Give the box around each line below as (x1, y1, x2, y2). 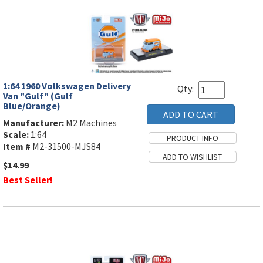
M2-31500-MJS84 (31, 140, 100, 153)
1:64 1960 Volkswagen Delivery (3, 80, 131, 92)
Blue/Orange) (3, 100, 60, 112)
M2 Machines (64, 117, 117, 129)
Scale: (3, 129, 29, 141)
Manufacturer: (3, 117, 64, 129)
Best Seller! (3, 174, 53, 186)
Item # (3, 140, 31, 153)
